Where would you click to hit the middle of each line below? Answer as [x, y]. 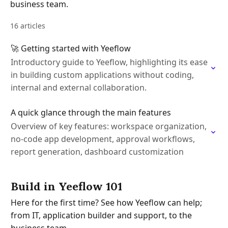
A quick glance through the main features [91, 112]
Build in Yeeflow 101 [66, 186]
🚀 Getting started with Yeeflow [71, 48]
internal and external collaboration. [79, 88]
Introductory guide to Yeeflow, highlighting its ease [109, 62]
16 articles [28, 26]
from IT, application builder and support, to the [101, 215]
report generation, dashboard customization [97, 152]
